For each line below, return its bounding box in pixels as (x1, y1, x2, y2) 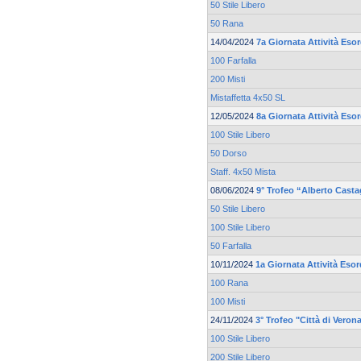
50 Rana (210, 19, 243, 29)
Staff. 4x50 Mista (210, 167, 276, 177)
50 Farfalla (210, 241, 251, 251)
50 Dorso (210, 148, 247, 159)
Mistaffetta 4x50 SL (210, 93, 285, 103)
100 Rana (210, 278, 248, 288)
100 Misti (210, 297, 245, 307)
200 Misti (210, 74, 245, 85)
